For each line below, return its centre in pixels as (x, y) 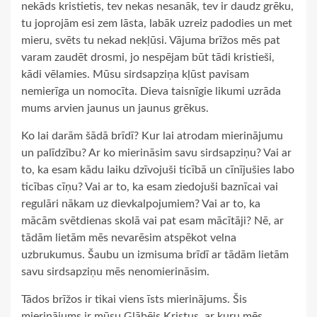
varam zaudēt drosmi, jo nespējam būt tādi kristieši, (148, 58)
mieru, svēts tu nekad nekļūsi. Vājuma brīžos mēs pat (151, 41)
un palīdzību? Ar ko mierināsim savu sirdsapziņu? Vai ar (156, 153)
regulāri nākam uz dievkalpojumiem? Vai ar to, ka (141, 204)
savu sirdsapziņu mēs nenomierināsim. (115, 272)
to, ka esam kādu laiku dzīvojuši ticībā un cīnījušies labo (158, 170)
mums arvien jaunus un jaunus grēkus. (115, 109)
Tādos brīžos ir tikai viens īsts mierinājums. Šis (134, 300)
